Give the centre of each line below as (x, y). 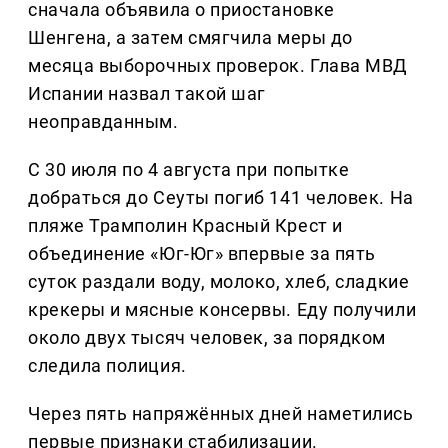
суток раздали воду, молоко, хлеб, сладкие (219, 281)
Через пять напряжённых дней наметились (221, 413)
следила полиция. (107, 365)
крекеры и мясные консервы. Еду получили (222, 309)
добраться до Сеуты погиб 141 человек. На (221, 197)
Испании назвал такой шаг (147, 93)
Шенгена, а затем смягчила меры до (190, 37)
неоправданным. (103, 121)
